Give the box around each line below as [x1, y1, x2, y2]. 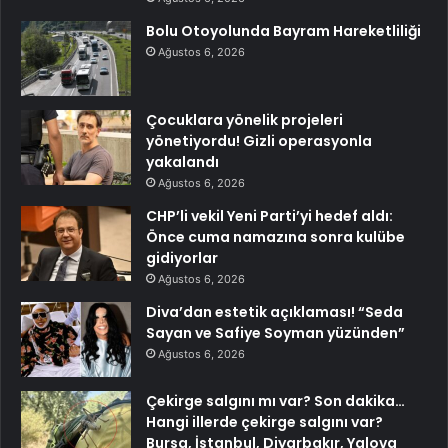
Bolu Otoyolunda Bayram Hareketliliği [146, 20, 421, 41]
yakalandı [146, 151, 219, 172]
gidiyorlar [146, 247, 218, 268]
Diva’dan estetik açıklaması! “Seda [146, 301, 403, 322]
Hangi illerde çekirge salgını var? [146, 411, 383, 432]
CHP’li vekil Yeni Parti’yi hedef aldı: [146, 205, 393, 226]
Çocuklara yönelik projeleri [146, 109, 343, 130]
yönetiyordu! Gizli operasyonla [146, 130, 372, 151]
